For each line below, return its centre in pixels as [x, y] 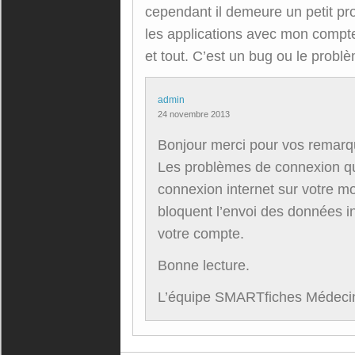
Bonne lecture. [204, 265]
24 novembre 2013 [194, 114]
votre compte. [201, 233]
